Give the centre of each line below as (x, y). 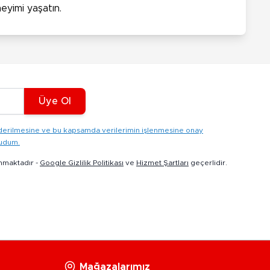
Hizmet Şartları (162, 162)
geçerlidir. (208, 162)
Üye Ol (55, 101)
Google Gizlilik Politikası (82, 162)
